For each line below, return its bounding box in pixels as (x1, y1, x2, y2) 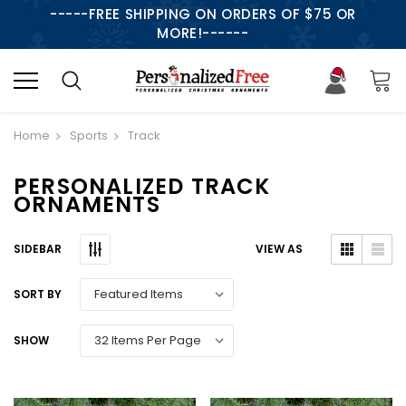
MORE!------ (157, 24, 249, 43)
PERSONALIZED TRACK (14, 170, 271, 201)
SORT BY (14, 286, 62, 303)
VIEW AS (256, 241, 303, 257)
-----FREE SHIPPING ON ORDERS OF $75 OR (50, 5, 356, 24)
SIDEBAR (14, 240, 62, 256)
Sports (69, 126, 108, 144)
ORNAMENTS (14, 188, 160, 219)
